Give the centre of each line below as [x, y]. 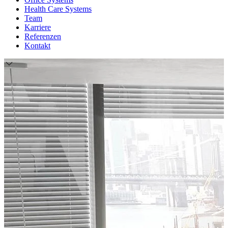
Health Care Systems [58, 9]
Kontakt [37, 46]
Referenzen [43, 36]
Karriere [38, 27]
